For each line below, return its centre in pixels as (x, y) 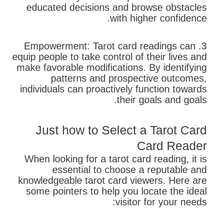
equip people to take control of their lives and (109, 57)
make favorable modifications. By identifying (112, 68)
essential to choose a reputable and (130, 170)
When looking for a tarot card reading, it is (116, 159)
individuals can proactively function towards (113, 89)
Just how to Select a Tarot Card (121, 130)
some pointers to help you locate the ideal (116, 191)
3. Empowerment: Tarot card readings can (110, 46)
